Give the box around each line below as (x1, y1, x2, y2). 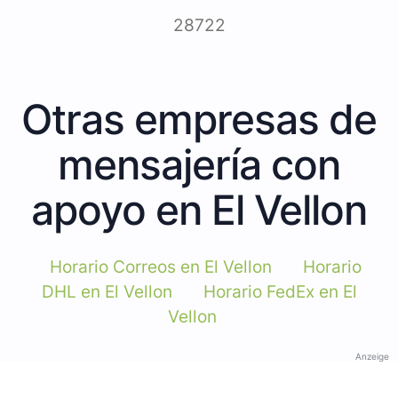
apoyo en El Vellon (31, 184, 367, 235)
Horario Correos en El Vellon (50, 256, 272, 277)
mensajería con (58, 139, 340, 189)
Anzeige (355, 350, 389, 362)
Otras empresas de (21, 93, 377, 144)
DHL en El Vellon (41, 281, 172, 302)
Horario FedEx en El (203, 281, 357, 302)
